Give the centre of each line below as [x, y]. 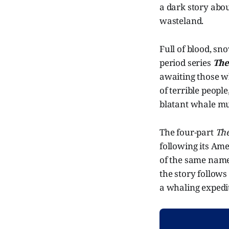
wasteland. [182, 20]
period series [186, 62]
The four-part [188, 132]
